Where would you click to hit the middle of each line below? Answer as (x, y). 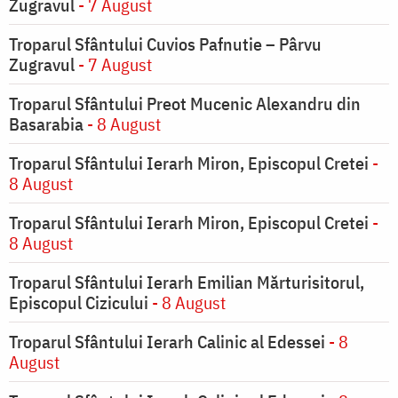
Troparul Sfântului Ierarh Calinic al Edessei (167, 342)
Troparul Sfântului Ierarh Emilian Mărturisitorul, (187, 283)
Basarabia (46, 124)
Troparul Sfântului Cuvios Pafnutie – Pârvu (165, 44)
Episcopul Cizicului (79, 303)
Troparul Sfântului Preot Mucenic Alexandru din (185, 104)
